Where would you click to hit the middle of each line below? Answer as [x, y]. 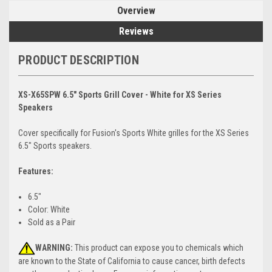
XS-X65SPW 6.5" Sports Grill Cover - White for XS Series [120, 94]
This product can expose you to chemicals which [158, 247]
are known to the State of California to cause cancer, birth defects [132, 261]
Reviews [136, 31]
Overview [136, 10]
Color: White [49, 209]
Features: [36, 171]
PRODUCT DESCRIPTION [79, 60]
